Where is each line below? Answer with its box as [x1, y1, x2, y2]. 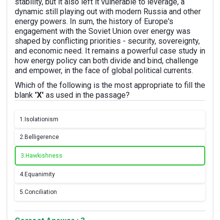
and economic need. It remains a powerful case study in [15, 46, 205, 55]
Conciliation [25, 189, 57, 195]
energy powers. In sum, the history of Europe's [15, 17, 173, 26]
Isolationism [25, 116, 58, 123]
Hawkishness [26, 152, 62, 159]
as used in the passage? [46, 90, 130, 100]
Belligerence [25, 134, 59, 140]
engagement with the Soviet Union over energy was [15, 27, 191, 36]
